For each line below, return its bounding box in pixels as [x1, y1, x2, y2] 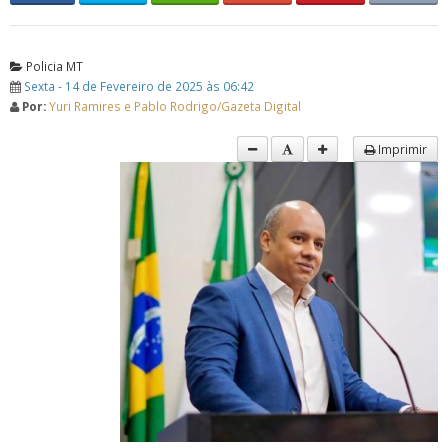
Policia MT [23, 58, 83, 74]
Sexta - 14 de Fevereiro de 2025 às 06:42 [24, 78, 254, 94]
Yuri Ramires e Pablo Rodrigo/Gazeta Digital [49, 98, 301, 114]
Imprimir [375, 141, 427, 157]
